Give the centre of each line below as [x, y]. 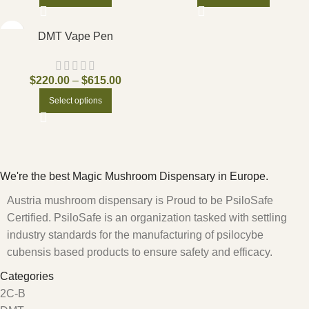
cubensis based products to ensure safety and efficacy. [140, 252]
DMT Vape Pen [76, 36]
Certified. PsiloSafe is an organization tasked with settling [147, 218]
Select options [76, 101]
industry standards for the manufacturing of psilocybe [135, 235]
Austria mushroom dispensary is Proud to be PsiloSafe [140, 200]
